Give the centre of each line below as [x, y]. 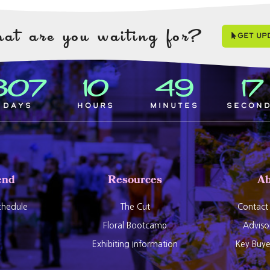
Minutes [174, 106]
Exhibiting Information [135, 244]
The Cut [135, 207]
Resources [135, 181]
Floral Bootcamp [135, 226]
